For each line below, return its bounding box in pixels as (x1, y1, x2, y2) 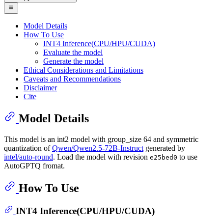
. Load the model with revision (53, 153, 150, 162)
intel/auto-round (4, 153, 53, 162)
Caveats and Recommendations (24, 74, 121, 83)
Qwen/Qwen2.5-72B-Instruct (52, 144, 143, 153)
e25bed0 (150, 154, 177, 162)
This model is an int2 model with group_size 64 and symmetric (4, 135, 198, 144)
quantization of (4, 144, 52, 153)
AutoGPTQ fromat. (4, 162, 65, 170)
